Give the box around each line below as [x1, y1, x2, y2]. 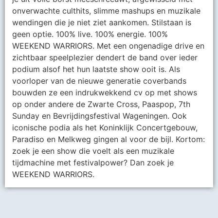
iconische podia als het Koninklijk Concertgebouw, [12, 123, 198, 133]
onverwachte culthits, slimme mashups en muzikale [12, 6, 200, 16]
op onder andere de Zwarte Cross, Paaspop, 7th [12, 99, 190, 109]
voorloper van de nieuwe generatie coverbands [12, 76, 186, 86]
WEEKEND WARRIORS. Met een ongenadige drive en [12, 41, 204, 51]
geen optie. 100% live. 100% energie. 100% [12, 29, 168, 39]
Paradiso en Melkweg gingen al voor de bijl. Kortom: [12, 134, 205, 145]
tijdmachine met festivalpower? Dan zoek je [12, 158, 174, 168]
